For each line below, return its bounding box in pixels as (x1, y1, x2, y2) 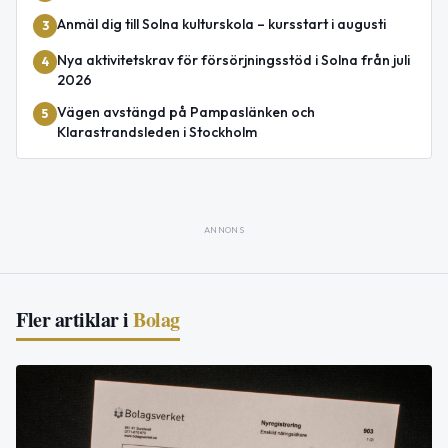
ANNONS (203, 223, 245, 235)
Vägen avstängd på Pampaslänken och (57, 102, 315, 121)
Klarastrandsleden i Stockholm (57, 122, 257, 141)
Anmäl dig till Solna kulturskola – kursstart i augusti (57, 14, 386, 33)
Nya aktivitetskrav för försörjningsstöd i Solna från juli (57, 50, 410, 69)
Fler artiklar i (16, 304, 129, 334)
